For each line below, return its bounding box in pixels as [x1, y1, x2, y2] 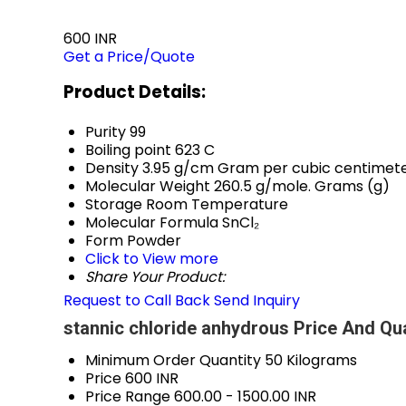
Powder [127, 230, 181, 252]
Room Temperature [146, 194, 288, 216]
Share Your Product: [85, 266, 225, 288]
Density [85, 158, 139, 179]
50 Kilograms [265, 350, 357, 372]
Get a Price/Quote [63, 46, 195, 67]
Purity [85, 121, 126, 143]
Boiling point [85, 140, 171, 161]
